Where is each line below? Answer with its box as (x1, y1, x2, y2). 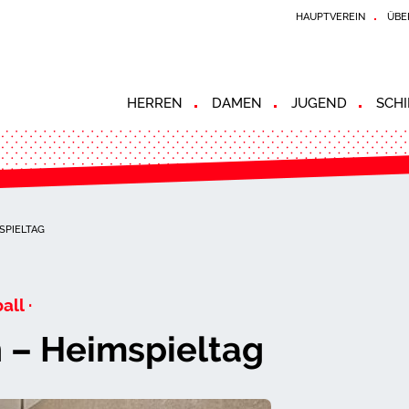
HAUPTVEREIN (296, 10, 365, 23)
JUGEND (291, 95, 347, 112)
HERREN (127, 95, 183, 112)
